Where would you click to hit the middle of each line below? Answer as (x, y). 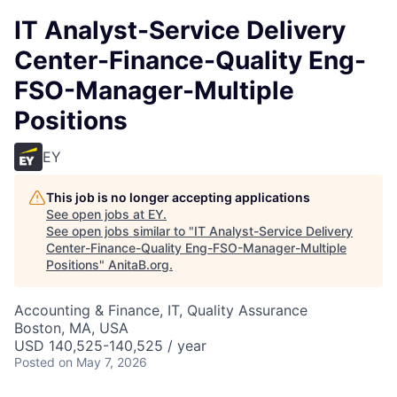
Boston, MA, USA (71, 328)
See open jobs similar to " (120, 231)
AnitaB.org (139, 265)
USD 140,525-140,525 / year (110, 346)
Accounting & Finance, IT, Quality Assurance (161, 310)
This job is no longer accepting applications (178, 197)
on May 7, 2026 (103, 362)
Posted (35, 362)
